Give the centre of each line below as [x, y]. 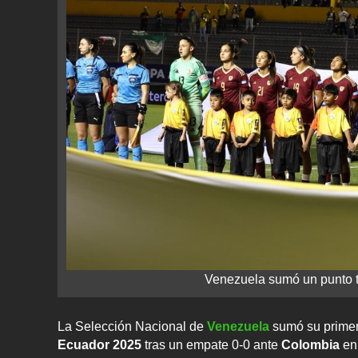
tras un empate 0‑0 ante [210, 345]
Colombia [310, 345]
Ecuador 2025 [99, 345]
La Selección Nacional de [131, 327]
